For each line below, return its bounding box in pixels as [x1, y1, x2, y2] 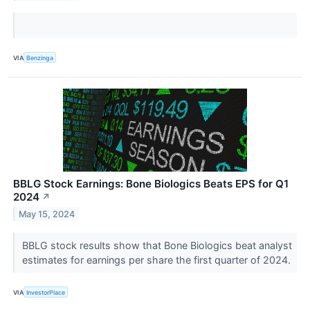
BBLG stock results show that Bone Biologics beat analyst [21, 239, 292, 252]
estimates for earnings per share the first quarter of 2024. [21, 254, 293, 266]
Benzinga [26, 53, 54, 62]
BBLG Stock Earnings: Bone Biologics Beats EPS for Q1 [13, 177, 289, 191]
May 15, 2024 [19, 209, 75, 220]
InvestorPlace [26, 288, 66, 296]
